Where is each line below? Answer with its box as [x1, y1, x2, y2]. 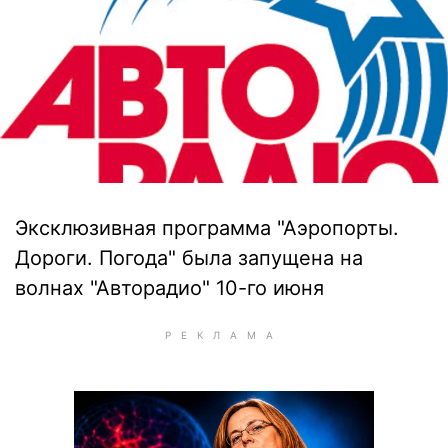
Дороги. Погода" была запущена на [15, 246, 363, 270]
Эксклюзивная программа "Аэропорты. [15, 216, 399, 240]
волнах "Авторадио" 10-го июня [15, 276, 324, 300]
